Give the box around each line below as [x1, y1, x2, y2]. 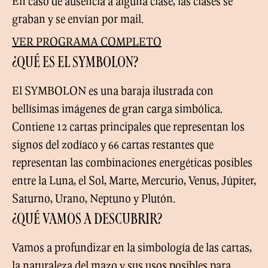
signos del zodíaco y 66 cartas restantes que [12, 136, 214, 153]
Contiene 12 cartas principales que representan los [12, 118, 245, 135]
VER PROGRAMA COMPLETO [12, 33, 162, 50]
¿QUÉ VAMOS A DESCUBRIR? [12, 213, 162, 228]
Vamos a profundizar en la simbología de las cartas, [12, 239, 252, 255]
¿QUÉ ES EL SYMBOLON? [12, 56, 138, 71]
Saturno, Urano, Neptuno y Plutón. [12, 190, 175, 206]
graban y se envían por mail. [12, 10, 144, 27]
